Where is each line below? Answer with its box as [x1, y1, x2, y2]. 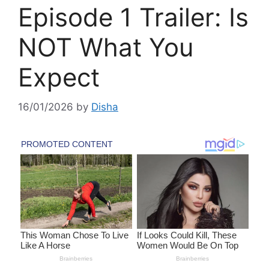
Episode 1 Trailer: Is [18, 2, 249, 33]
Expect [18, 62, 100, 93]
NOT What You [18, 32, 193, 63]
